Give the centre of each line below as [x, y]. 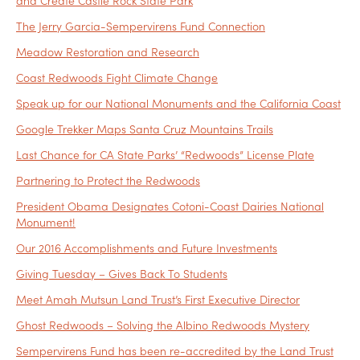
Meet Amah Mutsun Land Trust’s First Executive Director [158, 299]
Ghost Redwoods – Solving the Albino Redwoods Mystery [163, 325]
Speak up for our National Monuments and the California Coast [178, 103]
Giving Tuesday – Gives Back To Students [122, 274]
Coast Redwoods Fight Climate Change [117, 78]
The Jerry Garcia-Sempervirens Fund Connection [141, 26]
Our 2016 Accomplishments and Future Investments [147, 248]
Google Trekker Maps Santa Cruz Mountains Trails [145, 129]
